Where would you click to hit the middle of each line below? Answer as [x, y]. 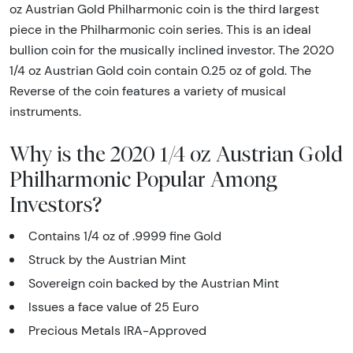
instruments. [45, 112]
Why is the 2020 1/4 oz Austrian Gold [176, 154]
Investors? [56, 204]
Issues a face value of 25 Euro [113, 307]
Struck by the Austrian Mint [107, 260]
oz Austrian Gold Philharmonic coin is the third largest [164, 9]
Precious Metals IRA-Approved [117, 331]
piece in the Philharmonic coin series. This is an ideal [160, 30]
